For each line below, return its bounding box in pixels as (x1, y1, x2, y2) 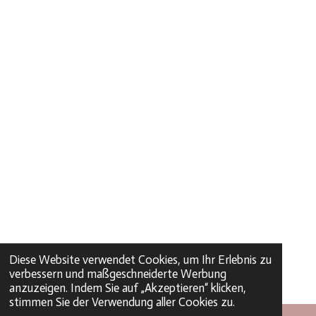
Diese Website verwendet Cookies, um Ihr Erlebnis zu (9, 253, 272, 267)
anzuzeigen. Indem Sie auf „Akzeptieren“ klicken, (9, 281, 247, 296)
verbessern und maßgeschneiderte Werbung (9, 267, 227, 281)
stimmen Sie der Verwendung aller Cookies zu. (9, 295, 236, 310)
